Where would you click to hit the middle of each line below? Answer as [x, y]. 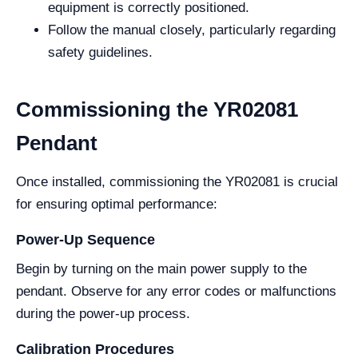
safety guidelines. [100, 52]
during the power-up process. [103, 314]
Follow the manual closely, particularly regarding [192, 30]
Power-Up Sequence [86, 240]
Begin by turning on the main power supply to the [161, 269]
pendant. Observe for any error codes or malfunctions [176, 291]
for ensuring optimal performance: [117, 204]
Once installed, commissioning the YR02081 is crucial [177, 182]
